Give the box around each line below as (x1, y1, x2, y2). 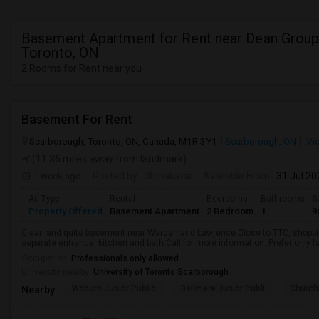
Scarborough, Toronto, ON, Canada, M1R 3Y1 (29, 135, 217, 147)
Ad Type (28, 194, 60, 204)
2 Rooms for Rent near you (21, 63, 142, 74)
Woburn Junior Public (72, 283, 156, 293)
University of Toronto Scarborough (93, 267, 229, 277)
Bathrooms (261, 194, 305, 204)
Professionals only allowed (71, 253, 179, 263)
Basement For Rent (21, 112, 132, 127)
